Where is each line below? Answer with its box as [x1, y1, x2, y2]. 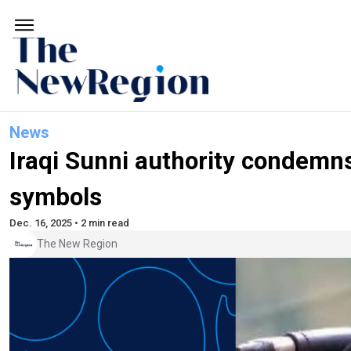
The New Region [37, 237, 118, 251]
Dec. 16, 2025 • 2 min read [9, 216, 129, 229]
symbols [9, 182, 102, 212]
